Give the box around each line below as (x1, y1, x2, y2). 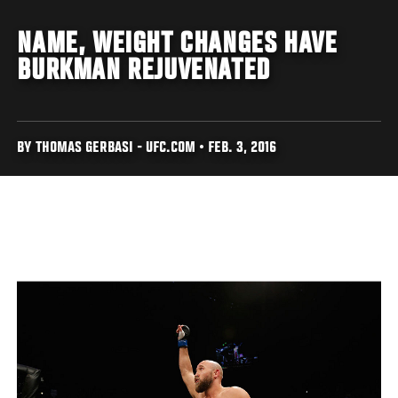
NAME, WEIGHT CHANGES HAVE (17, 28, 338, 61)
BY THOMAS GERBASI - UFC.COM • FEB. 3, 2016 (17, 140, 277, 156)
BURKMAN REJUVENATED (17, 55, 270, 88)
